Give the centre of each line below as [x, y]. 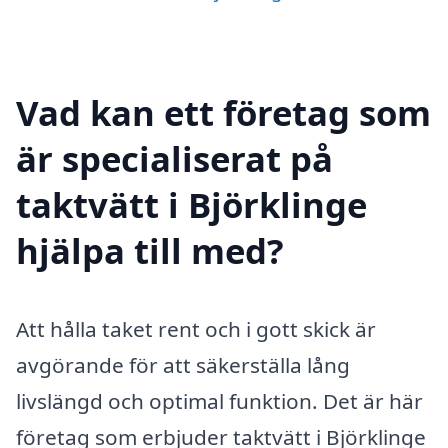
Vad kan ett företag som [223, 112]
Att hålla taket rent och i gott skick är [196, 328]
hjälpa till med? [150, 250]
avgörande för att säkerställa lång [183, 364]
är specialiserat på [174, 158]
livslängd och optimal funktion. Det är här [219, 400]
